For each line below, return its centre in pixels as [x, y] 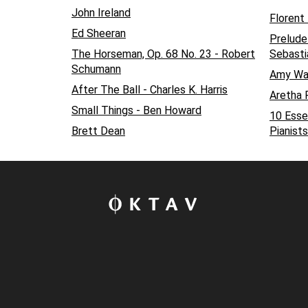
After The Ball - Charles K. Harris [150, 90]
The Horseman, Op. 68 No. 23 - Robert [163, 54]
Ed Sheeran [99, 34]
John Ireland [101, 13]
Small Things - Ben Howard [136, 111]
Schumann [96, 69]
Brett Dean [98, 131]
